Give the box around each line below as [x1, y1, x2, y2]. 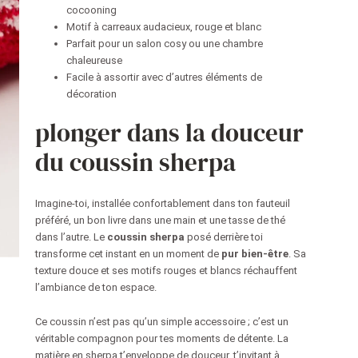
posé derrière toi [185, 230, 264, 243]
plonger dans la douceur [35, 115, 304, 149]
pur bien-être [221, 247, 289, 260]
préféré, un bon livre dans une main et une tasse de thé [35, 213, 286, 226]
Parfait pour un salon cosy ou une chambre [66, 38, 264, 50]
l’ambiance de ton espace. [35, 280, 157, 293]
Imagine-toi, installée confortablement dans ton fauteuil [35, 197, 291, 209]
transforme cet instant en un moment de [35, 247, 222, 260]
